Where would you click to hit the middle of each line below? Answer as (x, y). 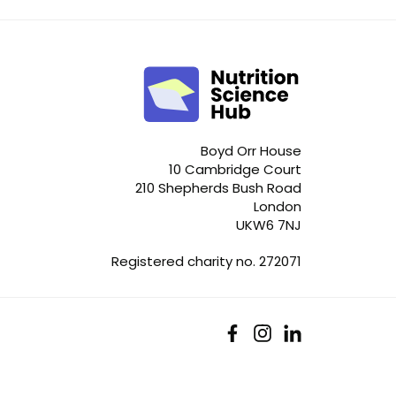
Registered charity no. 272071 (206, 261)
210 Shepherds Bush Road (218, 187)
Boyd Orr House (251, 150)
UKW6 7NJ (269, 225)
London (278, 206)
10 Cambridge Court (235, 169)
